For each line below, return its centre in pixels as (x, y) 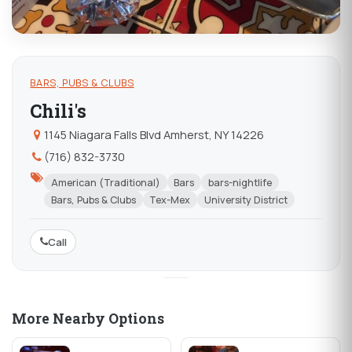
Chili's (59, 110)
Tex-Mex (170, 200)
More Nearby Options (88, 319)
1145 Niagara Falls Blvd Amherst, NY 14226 (154, 135)
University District (246, 200)
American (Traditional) (105, 182)
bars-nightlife (240, 182)
